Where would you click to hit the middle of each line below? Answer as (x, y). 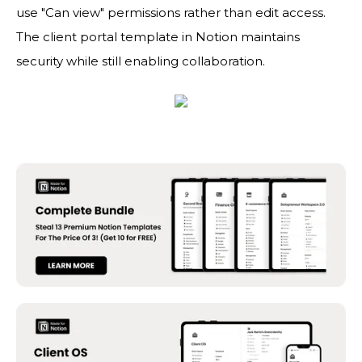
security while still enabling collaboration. (141, 61)
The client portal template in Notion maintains (158, 37)
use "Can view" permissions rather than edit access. (171, 13)
